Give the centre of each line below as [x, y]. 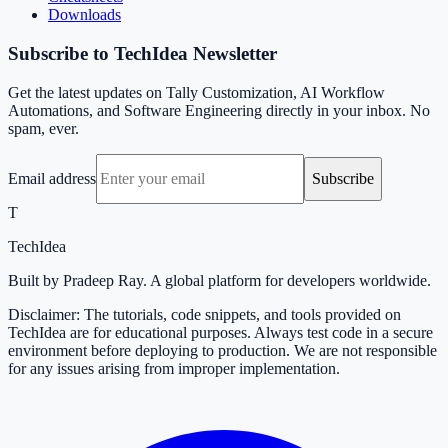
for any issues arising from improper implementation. [174, 368]
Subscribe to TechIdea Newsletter [142, 53]
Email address [52, 178]
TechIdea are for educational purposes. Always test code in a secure [220, 332]
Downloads [84, 15]
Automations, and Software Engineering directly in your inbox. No [219, 110]
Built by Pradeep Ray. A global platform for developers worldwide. [219, 280]
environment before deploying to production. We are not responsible [222, 350]
